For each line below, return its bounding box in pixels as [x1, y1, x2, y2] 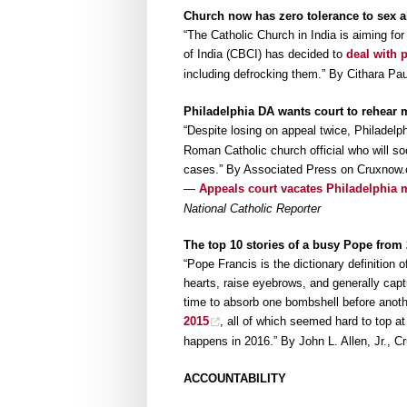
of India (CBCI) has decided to [184, 47, 346, 62]
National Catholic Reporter [184, 201, 321, 215]
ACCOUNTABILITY [184, 371, 286, 385]
